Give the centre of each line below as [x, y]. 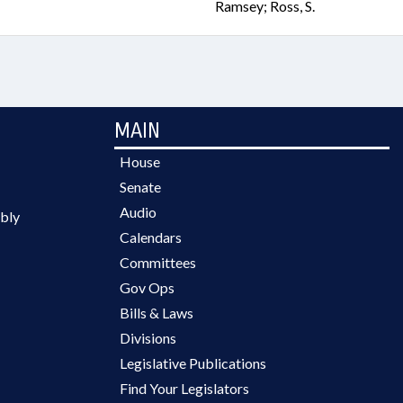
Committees [158, 262]
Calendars [151, 237]
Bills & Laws [157, 313]
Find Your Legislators [184, 388]
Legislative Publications [193, 363]
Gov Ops [147, 287]
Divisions [148, 338]
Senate [140, 187]
